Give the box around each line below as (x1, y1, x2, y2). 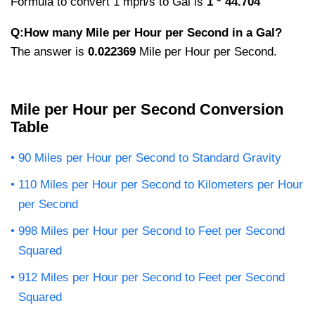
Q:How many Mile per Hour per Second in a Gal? (11, 25, 282, 39)
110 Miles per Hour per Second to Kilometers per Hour (18, 177, 303, 191)
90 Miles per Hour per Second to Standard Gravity (18, 150, 281, 165)
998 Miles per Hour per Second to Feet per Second (18, 224, 285, 238)
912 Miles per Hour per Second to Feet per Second (18, 270, 285, 284)
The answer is (11, 44, 88, 58)
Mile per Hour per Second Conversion (11, 100, 283, 118)
